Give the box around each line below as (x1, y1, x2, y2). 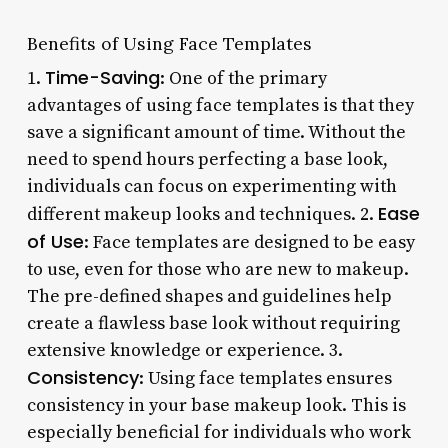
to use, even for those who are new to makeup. (26, 257, 409, 281)
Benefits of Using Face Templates (26, 31, 312, 55)
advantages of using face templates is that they (26, 93, 414, 117)
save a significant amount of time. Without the (26, 120, 406, 144)
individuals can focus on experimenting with (26, 174, 397, 198)
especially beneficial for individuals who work (26, 420, 411, 444)
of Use (26, 228, 84, 254)
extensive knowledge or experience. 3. (26, 338, 343, 362)
